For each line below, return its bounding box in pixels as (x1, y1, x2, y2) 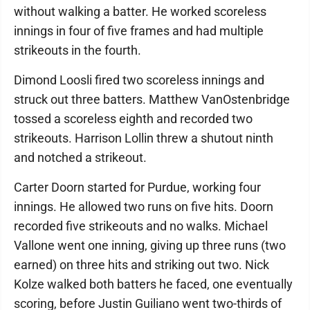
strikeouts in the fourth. (14, 43, 141, 57)
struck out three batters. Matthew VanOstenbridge (14, 92, 290, 107)
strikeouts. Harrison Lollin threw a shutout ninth (14, 131, 273, 145)
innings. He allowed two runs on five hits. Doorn (14, 199, 273, 214)
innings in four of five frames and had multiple (14, 24, 264, 38)
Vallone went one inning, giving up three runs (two (14, 238, 286, 253)
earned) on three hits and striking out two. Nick (14, 257, 269, 272)
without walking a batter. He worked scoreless (14, 4, 266, 19)
